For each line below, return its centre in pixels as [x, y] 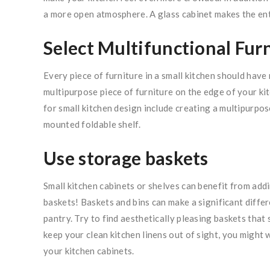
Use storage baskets [126, 158]
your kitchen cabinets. [89, 251]
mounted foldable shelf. [92, 124]
